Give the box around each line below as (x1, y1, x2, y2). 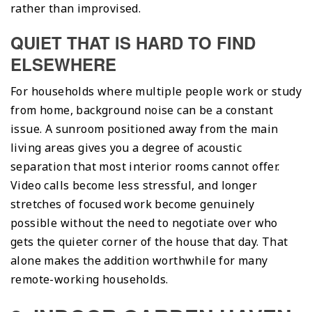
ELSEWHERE (10, 52, 116, 76)
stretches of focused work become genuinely (10, 196, 255, 212)
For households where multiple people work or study (10, 83, 302, 99)
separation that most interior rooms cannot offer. (10, 158, 280, 174)
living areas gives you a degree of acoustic (10, 139, 242, 155)
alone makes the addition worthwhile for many (10, 252, 268, 268)
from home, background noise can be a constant (10, 102, 273, 118)
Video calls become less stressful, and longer (10, 177, 257, 193)
